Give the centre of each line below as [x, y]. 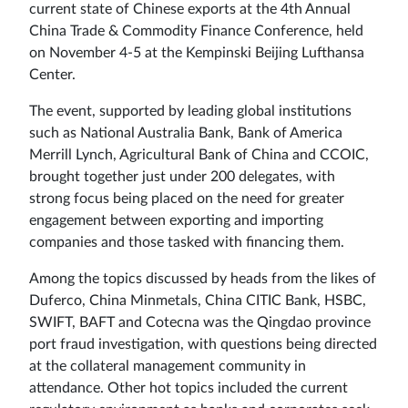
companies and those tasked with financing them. [187, 242]
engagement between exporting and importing [176, 220]
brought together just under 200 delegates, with [182, 176]
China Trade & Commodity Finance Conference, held [196, 31]
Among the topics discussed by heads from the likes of [203, 278]
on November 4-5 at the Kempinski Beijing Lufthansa [197, 52]
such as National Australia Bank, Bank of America [186, 133]
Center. [52, 74]
